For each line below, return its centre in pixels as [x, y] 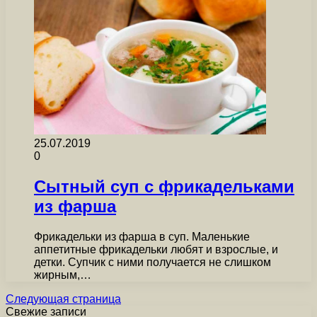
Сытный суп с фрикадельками [164, 187]
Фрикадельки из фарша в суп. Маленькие [142, 237]
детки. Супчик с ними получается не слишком [152, 262]
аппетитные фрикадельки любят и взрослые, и [156, 249]
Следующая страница [63, 299]
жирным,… [63, 275]
